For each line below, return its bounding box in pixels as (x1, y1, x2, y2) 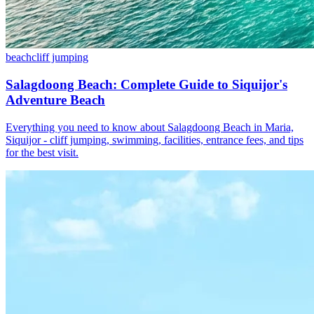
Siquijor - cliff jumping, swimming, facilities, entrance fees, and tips (6, 133, 303, 146)
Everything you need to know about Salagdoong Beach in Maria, (6, 121, 294, 133)
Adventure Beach (6, 93, 105, 108)
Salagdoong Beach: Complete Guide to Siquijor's (6, 77, 287, 93)
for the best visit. (6, 146, 78, 158)
